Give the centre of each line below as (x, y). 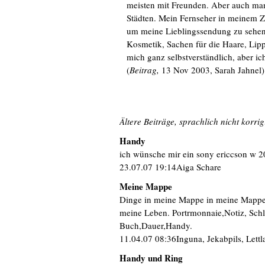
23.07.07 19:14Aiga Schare (170, 167)
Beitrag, (144, 70)
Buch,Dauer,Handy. (156, 225)
